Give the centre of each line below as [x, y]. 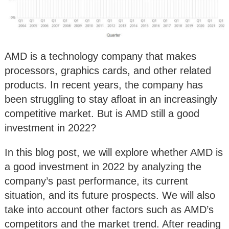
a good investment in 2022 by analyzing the [103, 166]
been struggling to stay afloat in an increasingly [111, 99]
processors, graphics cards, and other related [108, 70]
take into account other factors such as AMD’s [109, 209]
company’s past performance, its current [96, 181]
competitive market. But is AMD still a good [102, 113]
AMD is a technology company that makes [100, 56]
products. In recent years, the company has [104, 85]
